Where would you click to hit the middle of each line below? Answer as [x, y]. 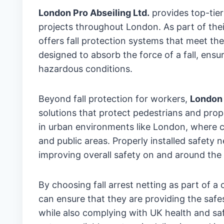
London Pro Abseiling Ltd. [94, 13]
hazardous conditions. [85, 69]
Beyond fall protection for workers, [114, 99]
